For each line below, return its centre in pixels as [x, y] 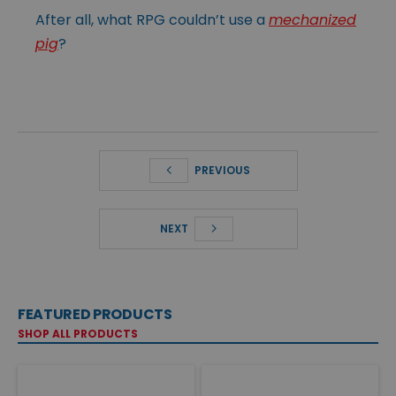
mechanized [312, 19]
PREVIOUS [221, 170]
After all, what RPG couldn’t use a [152, 19]
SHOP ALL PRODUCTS [78, 333]
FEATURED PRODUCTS [95, 314]
